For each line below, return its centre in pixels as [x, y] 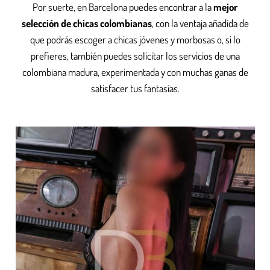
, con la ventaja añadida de [200, 24]
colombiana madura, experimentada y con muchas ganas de [135, 72]
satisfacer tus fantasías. [135, 89]
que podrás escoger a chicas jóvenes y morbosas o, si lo [135, 40]
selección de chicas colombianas [86, 24]
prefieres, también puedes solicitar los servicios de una [135, 56]
